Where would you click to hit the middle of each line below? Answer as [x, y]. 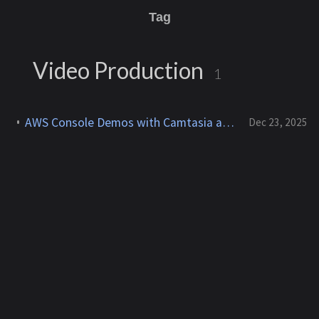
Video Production [118, 70]
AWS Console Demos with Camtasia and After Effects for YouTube [229, 122]
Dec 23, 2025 [278, 122]
